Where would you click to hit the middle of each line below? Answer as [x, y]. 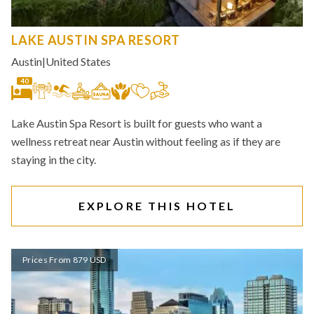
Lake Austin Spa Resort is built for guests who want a [137, 123]
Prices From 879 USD [64, 260]
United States [78, 61]
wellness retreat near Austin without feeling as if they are [146, 141]
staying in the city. [54, 159]
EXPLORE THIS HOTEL [157, 206]
